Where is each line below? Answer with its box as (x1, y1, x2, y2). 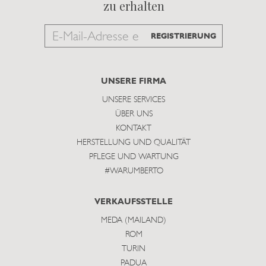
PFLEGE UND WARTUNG (88, 153, 179, 162)
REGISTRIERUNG (151, 33, 216, 41)
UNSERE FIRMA (101, 77, 166, 86)
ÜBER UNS (115, 110, 153, 119)
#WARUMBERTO (104, 167, 163, 176)
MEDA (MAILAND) (101, 216, 166, 226)
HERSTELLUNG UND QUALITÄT (77, 138, 191, 148)
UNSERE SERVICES (102, 96, 165, 105)
